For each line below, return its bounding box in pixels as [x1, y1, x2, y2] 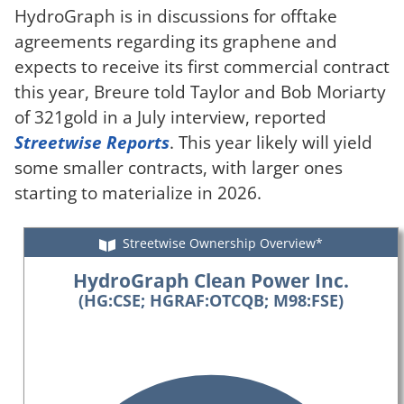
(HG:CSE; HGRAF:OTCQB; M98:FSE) [78, 289, 344, 311]
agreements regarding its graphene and [14, 28, 337, 53]
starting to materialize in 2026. [14, 179, 262, 205]
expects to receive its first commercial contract [14, 53, 390, 78]
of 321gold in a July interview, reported [14, 104, 326, 129]
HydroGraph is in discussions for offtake [14, 3, 337, 28]
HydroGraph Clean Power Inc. [73, 267, 349, 293]
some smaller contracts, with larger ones [14, 154, 343, 179]
